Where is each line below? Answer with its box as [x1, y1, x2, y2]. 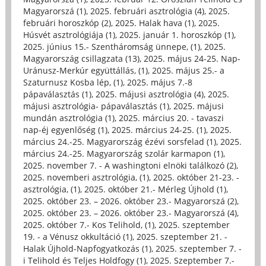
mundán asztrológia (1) [23, 112, 115, 123]
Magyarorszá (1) [23, 5, 86, 17]
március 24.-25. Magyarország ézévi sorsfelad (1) [23, 135, 216, 147]
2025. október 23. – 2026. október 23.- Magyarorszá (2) [23, 195, 237, 207]
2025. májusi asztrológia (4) [95, 88, 204, 100]
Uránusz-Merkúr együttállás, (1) [23, 64, 148, 76]
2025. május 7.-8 [126, 76, 192, 88]
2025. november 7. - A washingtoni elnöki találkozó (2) [23, 159, 236, 171]
